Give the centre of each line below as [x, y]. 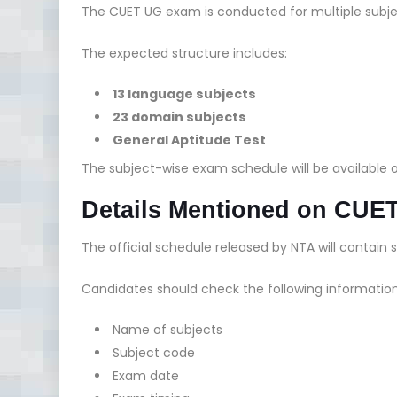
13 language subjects [184, 93]
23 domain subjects [179, 117]
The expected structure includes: [184, 53]
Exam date [146, 375]
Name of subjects [167, 329]
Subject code [154, 352]
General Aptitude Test [189, 140]
